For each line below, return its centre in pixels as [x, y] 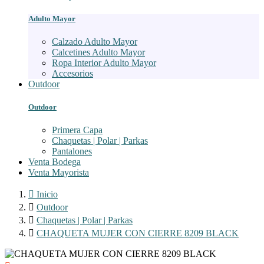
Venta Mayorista [59, 173]
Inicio [47, 194]
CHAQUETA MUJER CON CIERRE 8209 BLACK [138, 233]
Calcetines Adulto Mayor [98, 52]
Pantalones [72, 151]
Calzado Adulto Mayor [95, 41]
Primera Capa [77, 130]
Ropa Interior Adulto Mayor [104, 62]
